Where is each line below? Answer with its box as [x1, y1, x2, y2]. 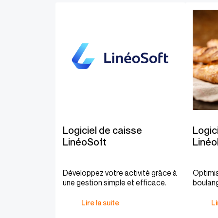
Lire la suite [81, 198, 119, 207]
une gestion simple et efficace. [63, 178, 166, 187]
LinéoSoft [63, 136, 107, 148]
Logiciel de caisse [63, 125, 142, 136]
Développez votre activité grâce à [63, 168, 177, 178]
